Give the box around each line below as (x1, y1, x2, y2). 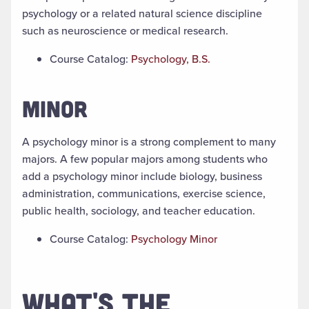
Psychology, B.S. (131, 50, 210, 67)
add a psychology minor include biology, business (22, 168, 262, 184)
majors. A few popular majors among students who (22, 150, 268, 167)
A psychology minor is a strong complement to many (22, 133, 276, 150)
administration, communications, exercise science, (22, 185, 266, 201)
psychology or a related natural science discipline (22, 5, 262, 21)
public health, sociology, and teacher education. (22, 202, 255, 219)
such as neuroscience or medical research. (22, 22, 228, 39)
